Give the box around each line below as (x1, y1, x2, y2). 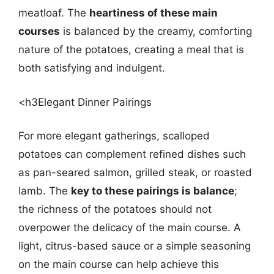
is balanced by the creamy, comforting (60, 25, 252, 37)
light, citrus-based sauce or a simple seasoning (18, 240, 251, 252)
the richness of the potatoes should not (18, 203, 212, 215)
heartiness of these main (89, 7, 218, 19)
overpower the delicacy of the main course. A (18, 221, 241, 234)
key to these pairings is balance (71, 185, 234, 197)
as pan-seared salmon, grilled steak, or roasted (18, 166, 252, 179)
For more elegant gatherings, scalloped (18, 130, 210, 142)
